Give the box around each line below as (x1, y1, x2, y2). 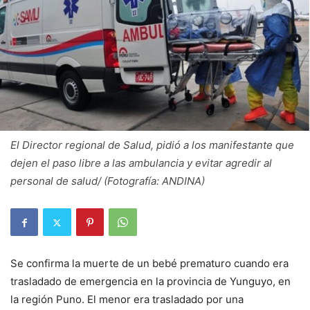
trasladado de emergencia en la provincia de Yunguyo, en (10, 275, 291, 288)
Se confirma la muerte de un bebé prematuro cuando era (10, 257, 289, 270)
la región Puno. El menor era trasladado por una (10, 293, 244, 306)
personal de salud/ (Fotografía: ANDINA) (10, 174, 205, 188)
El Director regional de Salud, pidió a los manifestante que (10, 138, 294, 152)
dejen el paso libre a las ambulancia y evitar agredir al (10, 156, 272, 170)
